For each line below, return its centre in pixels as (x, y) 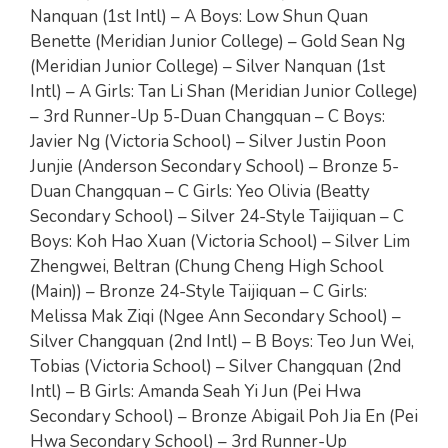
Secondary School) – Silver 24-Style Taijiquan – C (217, 216)
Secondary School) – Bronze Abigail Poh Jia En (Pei (224, 416)
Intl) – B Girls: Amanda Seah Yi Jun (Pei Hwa (195, 391)
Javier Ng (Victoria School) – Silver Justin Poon (208, 141)
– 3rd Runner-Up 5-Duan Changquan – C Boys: (207, 116)
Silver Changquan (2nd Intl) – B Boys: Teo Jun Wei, (222, 341)
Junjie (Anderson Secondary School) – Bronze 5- (214, 166)
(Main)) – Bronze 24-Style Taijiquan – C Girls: (198, 291)
